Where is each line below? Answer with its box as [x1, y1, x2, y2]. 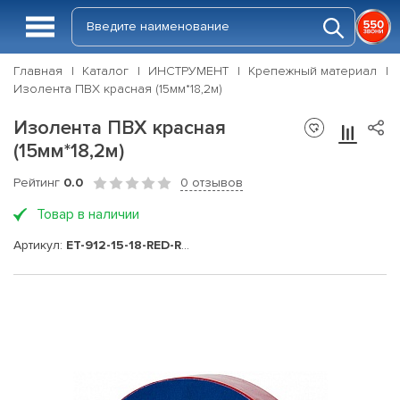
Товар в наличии [37, 205, 139, 223]
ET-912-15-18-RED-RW [66, 237, 181, 253]
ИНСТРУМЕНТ [148, 63, 229, 79]
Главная [13, 63, 62, 79]
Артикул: [13, 237, 66, 253]
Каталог [82, 63, 129, 79]
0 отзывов [180, 175, 243, 190]
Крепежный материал [248, 63, 377, 79]
